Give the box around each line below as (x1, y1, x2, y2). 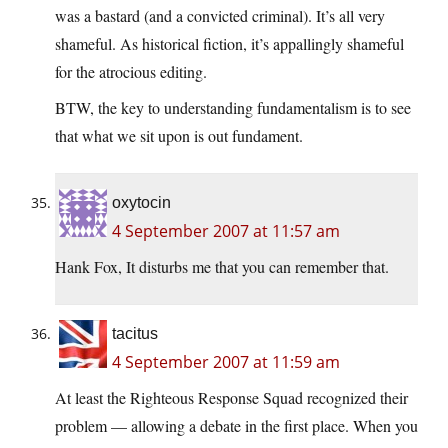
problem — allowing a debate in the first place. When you (55, 415, 418, 437)
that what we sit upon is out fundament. (55, 125, 303, 147)
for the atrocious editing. (55, 61, 207, 83)
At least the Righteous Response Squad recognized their (55, 387, 408, 409)
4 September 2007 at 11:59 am (112, 351, 340, 374)
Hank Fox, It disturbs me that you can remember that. (55, 256, 389, 278)
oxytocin (112, 194, 171, 212)
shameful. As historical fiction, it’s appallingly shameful (55, 33, 404, 55)
